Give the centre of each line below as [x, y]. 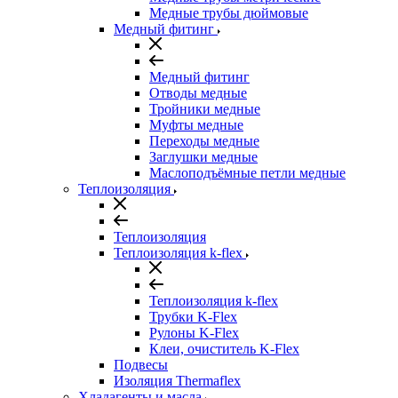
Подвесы [141, 365]
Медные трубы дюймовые [229, 13]
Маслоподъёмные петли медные [247, 173]
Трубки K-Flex [193, 317]
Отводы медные [198, 93]
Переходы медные [204, 141]
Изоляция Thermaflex [177, 381]
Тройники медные [205, 109]
